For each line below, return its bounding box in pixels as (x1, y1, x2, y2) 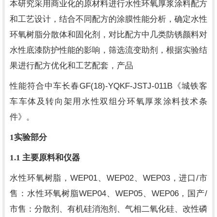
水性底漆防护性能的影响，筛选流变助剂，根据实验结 (10, 46, 207, 55)
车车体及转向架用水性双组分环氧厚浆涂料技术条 (10, 97, 207, 106)
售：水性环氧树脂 (10, 189, 79, 198)
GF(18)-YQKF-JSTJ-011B (79, 81, 172, 91)
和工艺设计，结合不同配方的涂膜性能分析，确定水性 (10, 15, 207, 24)
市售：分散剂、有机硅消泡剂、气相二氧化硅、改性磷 (10, 204, 207, 214)
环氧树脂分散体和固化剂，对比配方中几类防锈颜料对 (10, 30, 207, 39)
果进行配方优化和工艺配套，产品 (10, 61, 133, 70)
